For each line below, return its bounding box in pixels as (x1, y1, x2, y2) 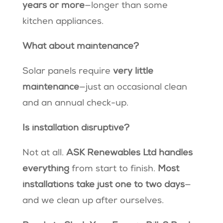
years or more (22, 1, 85, 11)
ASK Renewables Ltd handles (66, 149, 193, 158)
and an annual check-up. (22, 99, 131, 109)
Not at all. (22, 149, 66, 158)
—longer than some (84, 1, 168, 11)
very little (112, 67, 153, 77)
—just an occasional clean (79, 83, 187, 93)
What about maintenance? (22, 42, 141, 52)
